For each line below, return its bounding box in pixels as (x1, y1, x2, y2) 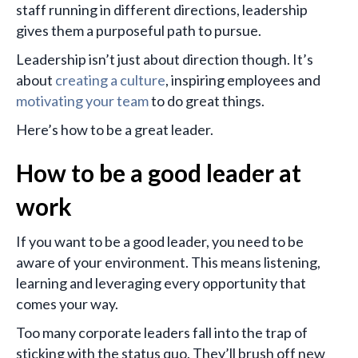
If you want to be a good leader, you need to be (16, 233, 304, 251)
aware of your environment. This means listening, (16, 253, 320, 272)
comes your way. (16, 295, 118, 313)
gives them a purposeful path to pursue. (16, 22, 261, 40)
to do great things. (149, 92, 265, 110)
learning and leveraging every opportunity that (16, 274, 306, 292)
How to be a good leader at (16, 158, 301, 188)
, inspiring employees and (165, 71, 320, 89)
